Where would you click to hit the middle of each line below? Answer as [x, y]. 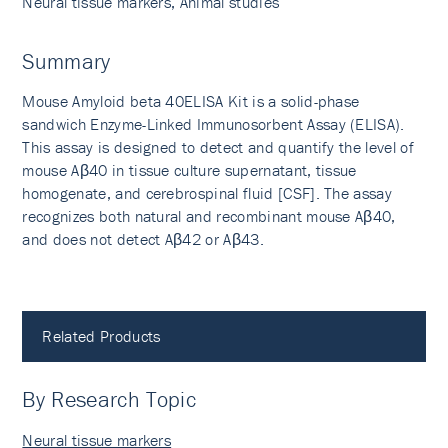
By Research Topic [109, 399]
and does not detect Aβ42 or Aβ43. [143, 239]
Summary [66, 61]
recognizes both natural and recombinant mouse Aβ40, [209, 216]
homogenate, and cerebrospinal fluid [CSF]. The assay [207, 193]
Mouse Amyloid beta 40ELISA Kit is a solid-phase [191, 101]
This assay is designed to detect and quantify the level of [218, 147]
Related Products [101, 336]
